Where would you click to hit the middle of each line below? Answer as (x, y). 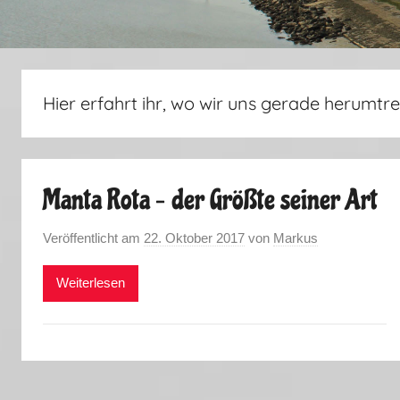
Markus (296, 237)
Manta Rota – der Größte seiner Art (210, 200)
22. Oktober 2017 (194, 237)
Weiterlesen (91, 283)
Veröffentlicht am (93, 237)
